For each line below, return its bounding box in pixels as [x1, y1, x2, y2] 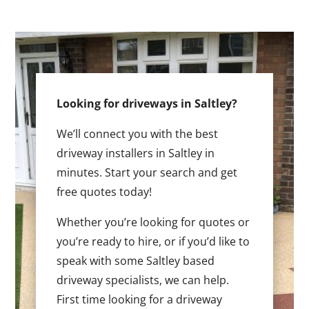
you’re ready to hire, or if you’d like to [57, 233, 250, 249]
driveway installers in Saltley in [57, 145, 215, 161]
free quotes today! [57, 183, 152, 199]
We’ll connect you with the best [57, 126, 219, 141]
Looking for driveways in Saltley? [57, 95, 238, 111]
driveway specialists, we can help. [57, 272, 230, 288]
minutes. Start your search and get [57, 164, 238, 180]
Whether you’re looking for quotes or [57, 214, 250, 230]
